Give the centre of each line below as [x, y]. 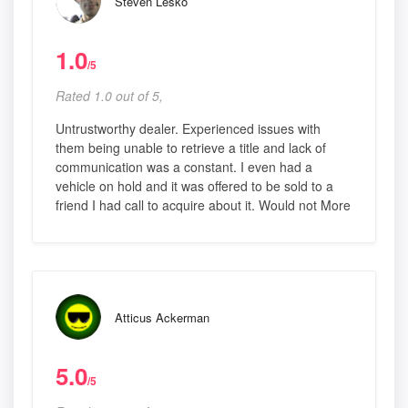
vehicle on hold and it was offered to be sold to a [194, 186]
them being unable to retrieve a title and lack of [191, 148]
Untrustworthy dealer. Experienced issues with [188, 129]
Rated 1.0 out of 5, [109, 96]
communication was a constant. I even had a [184, 167]
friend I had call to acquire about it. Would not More [203, 205]
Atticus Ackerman [162, 318]
